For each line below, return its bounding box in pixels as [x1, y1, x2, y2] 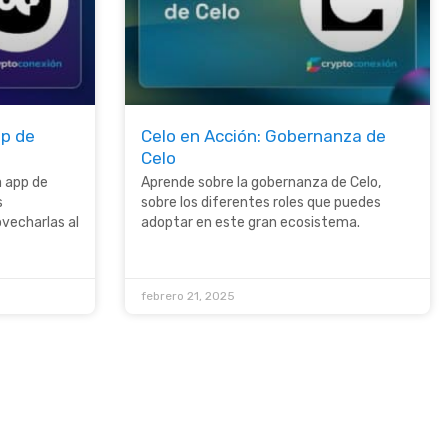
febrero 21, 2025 [141, 288, 235, 303]
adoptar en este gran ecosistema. [141, 213, 360, 231]
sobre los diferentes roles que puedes [141, 193, 381, 211]
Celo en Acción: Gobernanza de [141, 125, 386, 146]
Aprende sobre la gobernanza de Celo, [141, 173, 381, 191]
